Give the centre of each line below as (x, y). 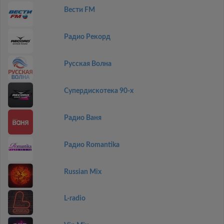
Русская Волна (87, 64)
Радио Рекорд (87, 37)
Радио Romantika (91, 145)
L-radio (74, 198)
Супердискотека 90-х (98, 91)
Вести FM (79, 10)
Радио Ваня (82, 118)
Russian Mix (82, 172)
